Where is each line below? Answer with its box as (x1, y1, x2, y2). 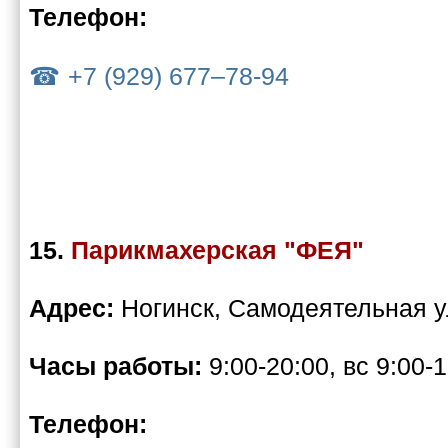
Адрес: (29, 294, 121, 323)
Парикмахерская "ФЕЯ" (71, 236, 364, 265)
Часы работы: (29, 352, 209, 381)
